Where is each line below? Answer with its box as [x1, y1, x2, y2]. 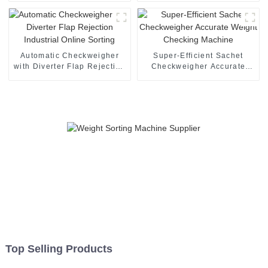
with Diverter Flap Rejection [13, 62, 126, 71]
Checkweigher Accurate [151, 62, 246, 71]
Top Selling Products [5, 242, 112, 255]
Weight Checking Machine [146, 72, 251, 81]
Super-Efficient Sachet [153, 51, 243, 60]
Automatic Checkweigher [20, 51, 119, 60]
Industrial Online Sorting [20, 72, 119, 81]
